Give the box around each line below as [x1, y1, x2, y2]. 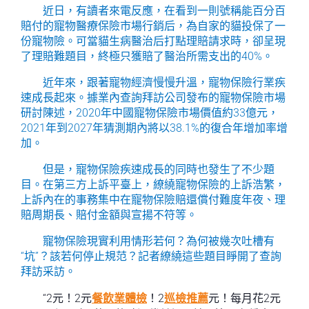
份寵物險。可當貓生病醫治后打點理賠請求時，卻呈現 [21, 34, 286, 48]
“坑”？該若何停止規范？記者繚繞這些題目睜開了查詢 [21, 250, 281, 263]
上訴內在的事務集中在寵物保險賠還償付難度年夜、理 [21, 193, 286, 206]
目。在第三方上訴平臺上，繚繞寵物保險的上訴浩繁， [21, 178, 286, 191]
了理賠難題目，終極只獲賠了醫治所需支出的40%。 [21, 50, 273, 63]
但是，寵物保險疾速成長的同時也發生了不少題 [43, 163, 275, 176]
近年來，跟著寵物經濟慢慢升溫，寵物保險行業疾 [43, 76, 286, 89]
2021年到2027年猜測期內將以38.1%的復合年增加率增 [21, 121, 288, 134]
